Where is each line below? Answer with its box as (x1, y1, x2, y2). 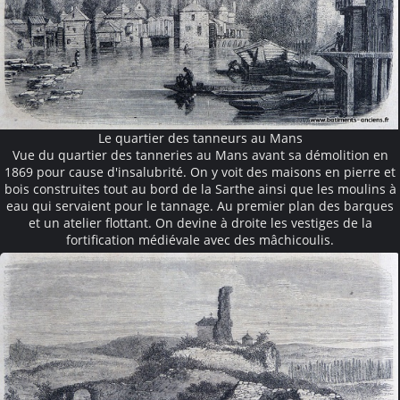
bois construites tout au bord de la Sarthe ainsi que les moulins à (4, 180, 396, 198)
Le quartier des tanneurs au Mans (97, 129, 303, 147)
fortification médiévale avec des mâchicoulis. (66, 231, 334, 249)
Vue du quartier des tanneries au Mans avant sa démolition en (12, 146, 388, 164)
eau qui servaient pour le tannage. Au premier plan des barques (6, 197, 394, 215)
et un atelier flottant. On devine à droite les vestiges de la (28, 214, 372, 232)
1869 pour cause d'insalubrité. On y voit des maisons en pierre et (4, 163, 396, 181)
